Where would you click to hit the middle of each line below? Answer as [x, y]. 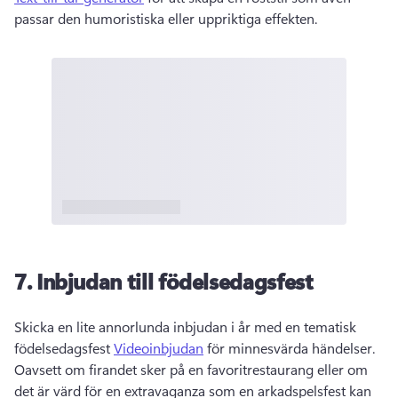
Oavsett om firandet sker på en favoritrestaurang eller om [191, 369]
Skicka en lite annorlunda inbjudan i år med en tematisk [185, 326]
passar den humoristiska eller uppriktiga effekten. [167, 19]
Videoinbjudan [159, 347]
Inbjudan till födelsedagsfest [175, 280]
